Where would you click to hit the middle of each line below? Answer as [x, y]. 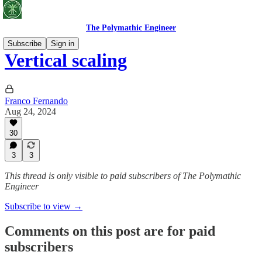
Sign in [63, 44]
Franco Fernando [36, 101]
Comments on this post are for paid [110, 231]
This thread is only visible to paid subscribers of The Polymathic [123, 176]
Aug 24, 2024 [30, 111]
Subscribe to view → [44, 206]
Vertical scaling [66, 61]
